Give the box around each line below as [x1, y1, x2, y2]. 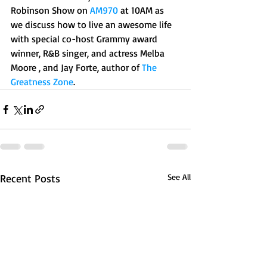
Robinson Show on [11, 4, 90, 16]
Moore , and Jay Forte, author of [11, 61, 142, 73]
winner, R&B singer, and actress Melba [11, 47, 167, 59]
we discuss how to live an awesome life [11, 18, 174, 30]
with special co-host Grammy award [11, 33, 160, 45]
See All [167, 172, 191, 182]
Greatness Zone [11, 76, 73, 88]
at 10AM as [118, 4, 166, 16]
